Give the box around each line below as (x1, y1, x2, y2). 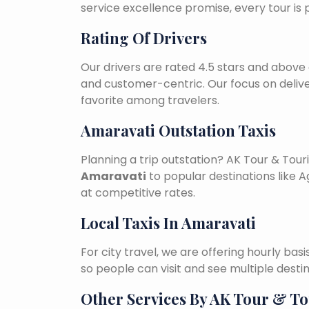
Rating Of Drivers (81, 28, 207, 49)
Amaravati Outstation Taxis (81, 120, 276, 141)
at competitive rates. (81, 185, 195, 201)
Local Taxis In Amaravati (81, 212, 256, 234)
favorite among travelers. (81, 92, 219, 109)
